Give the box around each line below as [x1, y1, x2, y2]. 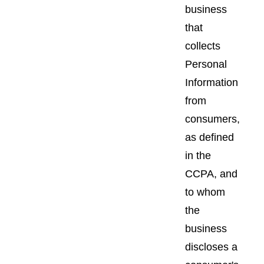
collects [185, 39, 220, 52]
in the [185, 149, 211, 161]
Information [185, 76, 238, 88]
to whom [185, 186, 225, 198]
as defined [185, 131, 234, 143]
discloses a [185, 240, 237, 253]
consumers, [185, 113, 240, 125]
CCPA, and [185, 167, 237, 180]
